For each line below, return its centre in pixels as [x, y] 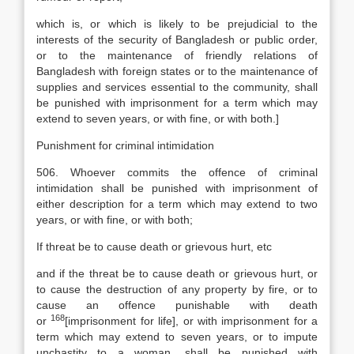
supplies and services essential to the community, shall [177, 87]
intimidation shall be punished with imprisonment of [177, 188]
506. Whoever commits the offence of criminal [177, 172]
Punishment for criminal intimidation [125, 145]
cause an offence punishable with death [177, 305]
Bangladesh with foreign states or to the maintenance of [177, 71]
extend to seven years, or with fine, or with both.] [158, 119]
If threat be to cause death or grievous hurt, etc [154, 247]
